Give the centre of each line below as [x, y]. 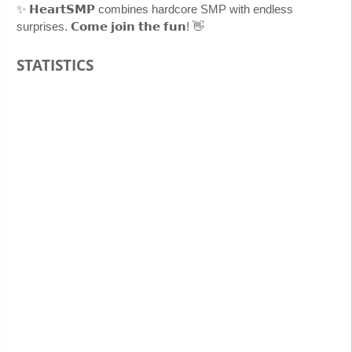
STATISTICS [55, 65]
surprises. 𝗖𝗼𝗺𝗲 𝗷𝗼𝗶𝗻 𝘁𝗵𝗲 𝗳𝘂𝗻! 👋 [110, 26]
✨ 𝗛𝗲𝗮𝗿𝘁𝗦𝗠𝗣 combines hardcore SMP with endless [155, 9]
